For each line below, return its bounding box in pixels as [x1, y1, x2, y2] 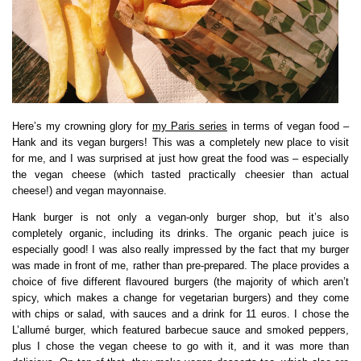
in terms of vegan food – [227, 119, 349, 132]
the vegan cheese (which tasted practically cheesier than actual [12, 168, 349, 180]
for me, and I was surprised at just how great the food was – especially [12, 151, 349, 164]
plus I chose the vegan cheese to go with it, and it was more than [12, 339, 349, 352]
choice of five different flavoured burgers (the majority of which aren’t [12, 275, 349, 288]
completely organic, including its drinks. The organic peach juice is [12, 226, 349, 239]
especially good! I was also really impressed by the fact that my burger [12, 243, 349, 255]
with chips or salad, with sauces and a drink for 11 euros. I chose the [12, 307, 349, 320]
